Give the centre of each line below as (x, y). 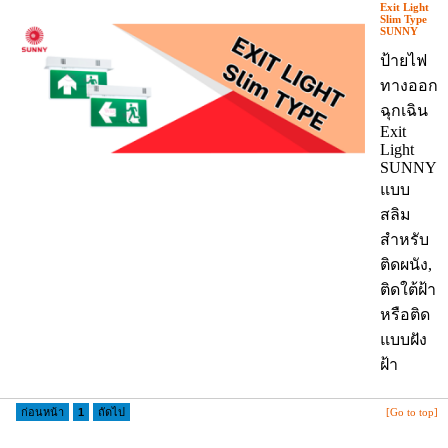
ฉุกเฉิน (404, 110)
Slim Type (403, 18)
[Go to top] (412, 411)
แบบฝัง (403, 339)
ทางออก (409, 85)
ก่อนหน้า (42, 411)
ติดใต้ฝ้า (408, 289)
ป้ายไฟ (403, 60)
